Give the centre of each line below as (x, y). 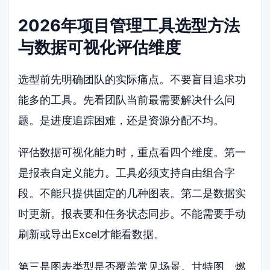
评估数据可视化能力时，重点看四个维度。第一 (132, 152)
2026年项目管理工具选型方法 (129, 25)
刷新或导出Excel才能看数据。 (92, 234)
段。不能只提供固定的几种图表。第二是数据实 (132, 193)
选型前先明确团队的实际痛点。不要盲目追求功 (132, 79)
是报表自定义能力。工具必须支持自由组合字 (127, 173)
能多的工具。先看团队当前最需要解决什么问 (127, 99)
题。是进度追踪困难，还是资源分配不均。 (121, 120)
